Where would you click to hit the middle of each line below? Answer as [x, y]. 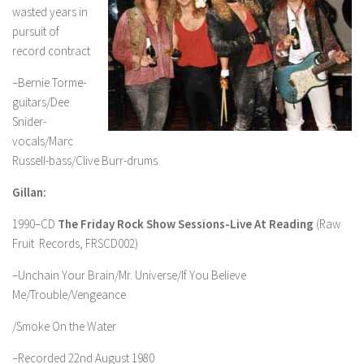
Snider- [29, 121]
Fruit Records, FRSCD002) [75, 243]
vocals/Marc [43, 141]
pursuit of [36, 31]
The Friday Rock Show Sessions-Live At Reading [186, 224]
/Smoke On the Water [64, 326]
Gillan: [29, 192]
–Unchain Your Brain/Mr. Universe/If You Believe [129, 275]
